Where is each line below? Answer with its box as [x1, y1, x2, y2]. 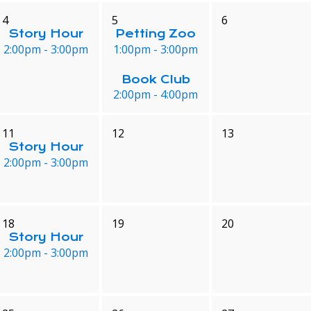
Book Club [121, 72, 190, 86]
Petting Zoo [115, 27, 196, 40]
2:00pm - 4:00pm [113, 87, 198, 103]
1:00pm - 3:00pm [113, 41, 198, 57]
